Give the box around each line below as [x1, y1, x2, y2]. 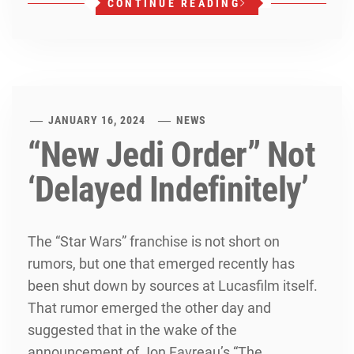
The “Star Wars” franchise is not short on [28, 233, 280, 250]
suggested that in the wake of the [28, 322, 237, 338]
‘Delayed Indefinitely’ [28, 169, 309, 210]
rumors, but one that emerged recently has [28, 255, 295, 272]
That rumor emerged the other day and [28, 299, 271, 316]
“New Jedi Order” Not [28, 134, 315, 175]
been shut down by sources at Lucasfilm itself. [28, 277, 318, 294]
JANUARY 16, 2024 [48, 114, 146, 126]
